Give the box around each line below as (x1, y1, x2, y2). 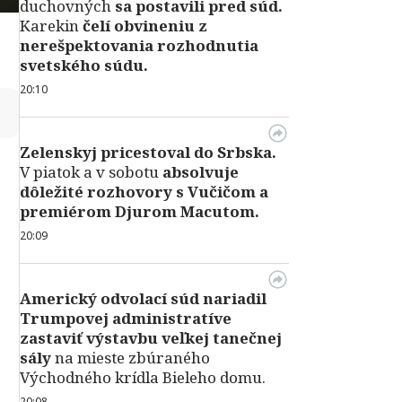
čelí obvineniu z (83, 15, 207, 36)
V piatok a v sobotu (20, 162, 159, 182)
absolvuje (159, 162, 239, 182)
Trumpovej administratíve (20, 308, 232, 328)
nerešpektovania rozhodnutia (20, 35, 258, 56)
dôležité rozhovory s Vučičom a (20, 181, 268, 202)
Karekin (20, 15, 83, 36)
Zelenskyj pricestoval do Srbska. (20, 142, 276, 162)
